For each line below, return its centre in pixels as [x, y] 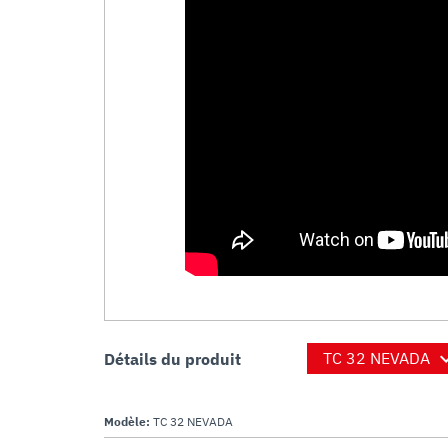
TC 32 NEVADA [193, 422]
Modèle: [128, 422]
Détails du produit [172, 358]
